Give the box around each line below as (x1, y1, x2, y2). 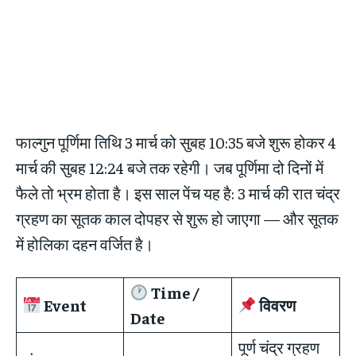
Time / (148, 281, 199, 302)
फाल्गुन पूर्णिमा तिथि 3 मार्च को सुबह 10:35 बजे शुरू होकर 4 (16, 131, 336, 152)
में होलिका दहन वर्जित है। (16, 233, 153, 253)
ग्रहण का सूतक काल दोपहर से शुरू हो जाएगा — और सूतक (16, 207, 339, 228)
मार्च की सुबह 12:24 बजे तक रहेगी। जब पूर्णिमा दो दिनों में (16, 157, 323, 177)
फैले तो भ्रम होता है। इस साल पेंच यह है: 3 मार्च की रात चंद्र (16, 182, 340, 203)
